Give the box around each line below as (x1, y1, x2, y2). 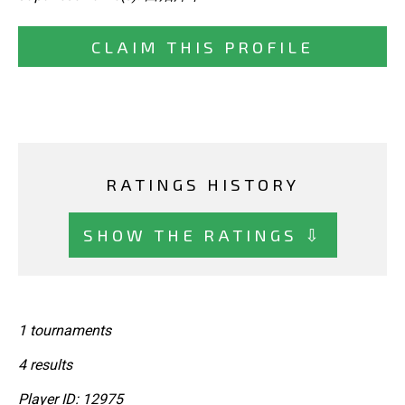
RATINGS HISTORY (106, 174, 299, 195)
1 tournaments (18, 322, 111, 340)
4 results (18, 356, 72, 374)
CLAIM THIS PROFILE (91, 36, 314, 58)
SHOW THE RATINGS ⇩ (82, 223, 323, 245)
